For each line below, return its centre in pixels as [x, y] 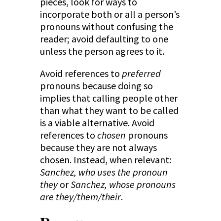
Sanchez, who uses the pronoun [104, 172]
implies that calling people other [109, 98]
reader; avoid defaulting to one [104, 39]
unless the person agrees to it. [102, 51]
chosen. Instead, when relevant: [105, 160]
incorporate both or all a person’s [110, 14]
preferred [141, 74]
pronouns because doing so [96, 86]
